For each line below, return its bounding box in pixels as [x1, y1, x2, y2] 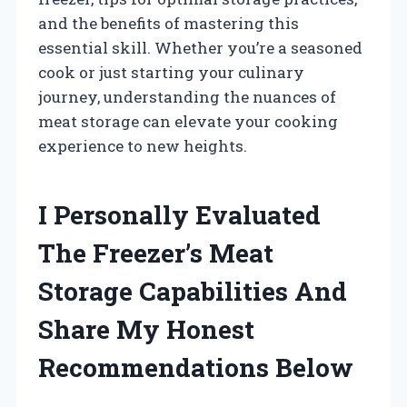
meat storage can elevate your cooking [38, 110, 338, 132]
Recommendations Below [38, 350, 353, 384]
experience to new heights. [38, 134, 247, 156]
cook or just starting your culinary [38, 61, 304, 83]
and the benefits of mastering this [38, 12, 299, 34]
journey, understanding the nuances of [38, 85, 336, 107]
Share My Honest [38, 312, 254, 346]
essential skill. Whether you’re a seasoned [38, 36, 362, 58]
